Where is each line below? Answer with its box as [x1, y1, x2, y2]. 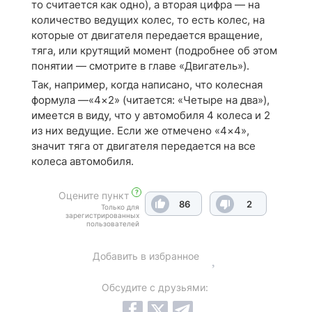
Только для [101, 203, 139, 211]
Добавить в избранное [92, 249, 199, 262]
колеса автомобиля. [31, 155, 134, 168]
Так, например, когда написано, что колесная [31, 78, 263, 91]
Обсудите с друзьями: [101, 281, 208, 293]
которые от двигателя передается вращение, [31, 29, 263, 42]
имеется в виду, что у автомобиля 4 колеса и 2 [31, 109, 270, 122]
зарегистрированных [65, 211, 139, 219]
